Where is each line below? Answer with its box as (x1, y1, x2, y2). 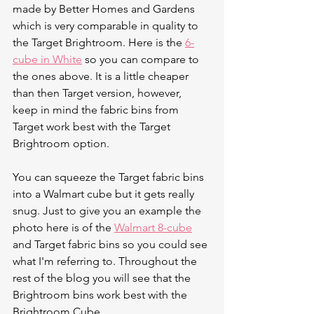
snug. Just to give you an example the (13, 203, 204, 217)
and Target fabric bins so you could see (13, 237, 210, 251)
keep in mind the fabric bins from (13, 102, 182, 116)
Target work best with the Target (13, 119, 173, 133)
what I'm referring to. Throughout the (13, 254, 200, 268)
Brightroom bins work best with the (13, 287, 190, 301)
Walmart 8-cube (114, 220, 192, 234)
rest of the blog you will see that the (13, 271, 193, 285)
